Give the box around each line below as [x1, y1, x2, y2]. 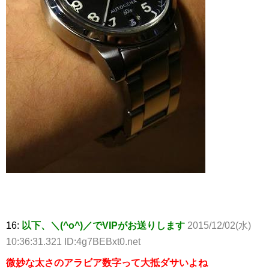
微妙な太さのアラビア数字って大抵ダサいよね [6, 257, 208, 268]
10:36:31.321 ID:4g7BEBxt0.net [6, 236, 141, 247]
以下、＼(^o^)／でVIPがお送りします [22, 220, 185, 231]
